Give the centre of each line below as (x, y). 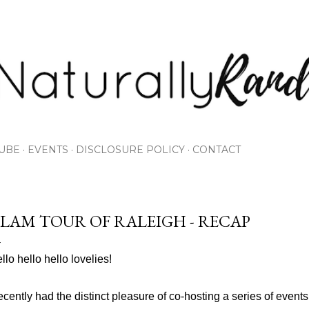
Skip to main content (154, 17)
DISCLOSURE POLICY (130, 149)
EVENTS (48, 149)
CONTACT (217, 149)
